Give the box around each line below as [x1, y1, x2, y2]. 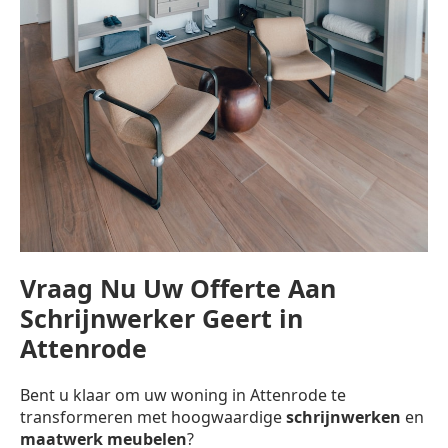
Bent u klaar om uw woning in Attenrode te [20, 383, 346, 406]
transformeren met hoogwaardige [20, 405, 286, 428]
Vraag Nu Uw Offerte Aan [20, 270, 336, 305]
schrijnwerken [286, 405, 401, 428]
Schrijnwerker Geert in [20, 300, 303, 335]
